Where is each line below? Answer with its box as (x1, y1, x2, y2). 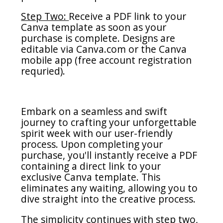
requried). (21, 64, 66, 78)
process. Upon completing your (21, 137, 163, 151)
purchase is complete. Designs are (21, 31, 176, 45)
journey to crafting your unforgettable (21, 115, 197, 129)
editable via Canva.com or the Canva (21, 42, 187, 56)
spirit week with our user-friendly (21, 126, 173, 140)
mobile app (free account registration (21, 53, 192, 67)
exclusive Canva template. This (21, 170, 161, 184)
